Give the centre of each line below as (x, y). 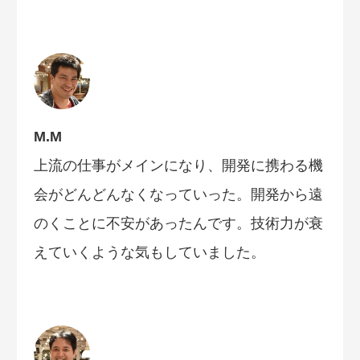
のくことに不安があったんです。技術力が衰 (178, 224)
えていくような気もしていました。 (149, 253)
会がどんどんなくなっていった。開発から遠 (178, 195)
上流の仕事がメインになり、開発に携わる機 (178, 166)
